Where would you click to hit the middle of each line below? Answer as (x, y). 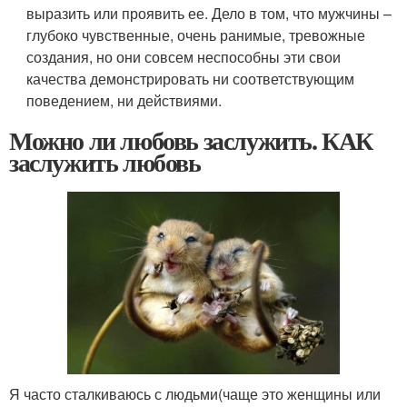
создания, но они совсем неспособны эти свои (184, 56)
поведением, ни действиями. (124, 100)
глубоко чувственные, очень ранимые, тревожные (196, 35)
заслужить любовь (105, 162)
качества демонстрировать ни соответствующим (191, 78)
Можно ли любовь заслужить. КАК (191, 140)
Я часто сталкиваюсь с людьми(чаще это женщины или (195, 394)
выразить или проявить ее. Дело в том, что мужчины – (209, 13)
